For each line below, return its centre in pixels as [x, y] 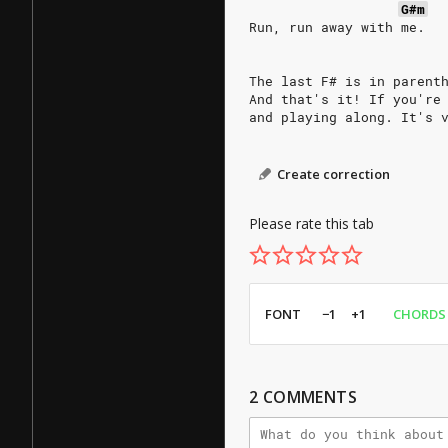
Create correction [333, 174]
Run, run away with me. [337, 27]
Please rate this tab [311, 223]
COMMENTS [310, 397]
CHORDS [419, 314]
